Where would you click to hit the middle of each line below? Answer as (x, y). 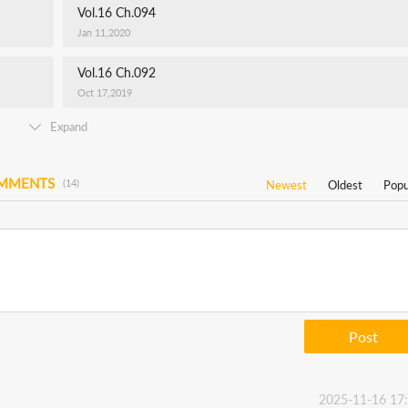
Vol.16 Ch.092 (117, 72)
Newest (286, 185)
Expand (69, 127)
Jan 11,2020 (104, 32)
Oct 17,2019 (105, 92)
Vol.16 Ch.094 (117, 12)
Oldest (345, 185)
